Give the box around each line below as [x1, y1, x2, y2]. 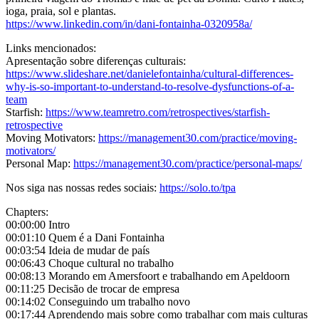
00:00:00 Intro [6, 219, 70, 231]
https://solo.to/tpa [159, 182, 236, 194]
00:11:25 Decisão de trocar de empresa [6, 283, 179, 296]
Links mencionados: [6, 42, 96, 55]
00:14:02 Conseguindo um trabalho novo [6, 296, 190, 308]
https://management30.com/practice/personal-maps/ [73, 157, 302, 170]
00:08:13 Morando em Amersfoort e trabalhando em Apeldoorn [6, 270, 290, 283]
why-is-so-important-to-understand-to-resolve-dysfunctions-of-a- [6, 80, 294, 93]
